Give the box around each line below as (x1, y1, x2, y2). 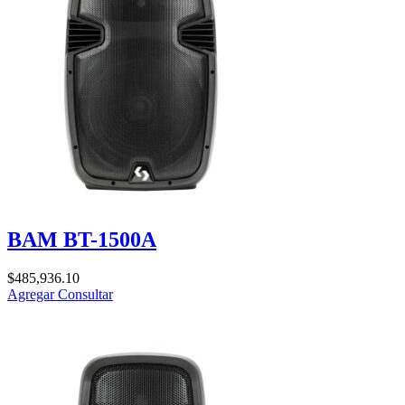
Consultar (58, 286, 113, 302)
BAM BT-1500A (7, 227, 156, 251)
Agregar (7, 286, 58, 302)
